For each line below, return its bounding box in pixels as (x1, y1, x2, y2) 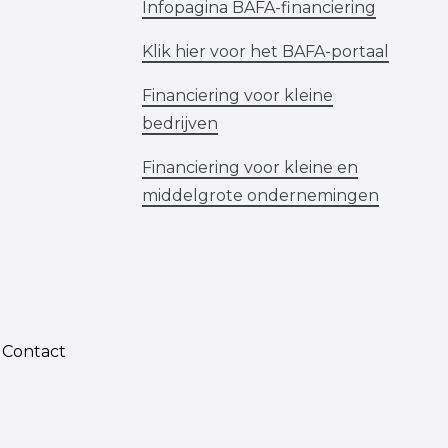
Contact (2, 341, 66, 361)
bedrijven (142, 113, 218, 133)
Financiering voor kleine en (142, 157, 358, 177)
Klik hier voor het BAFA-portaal (142, 41, 389, 61)
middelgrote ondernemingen (142, 185, 379, 205)
